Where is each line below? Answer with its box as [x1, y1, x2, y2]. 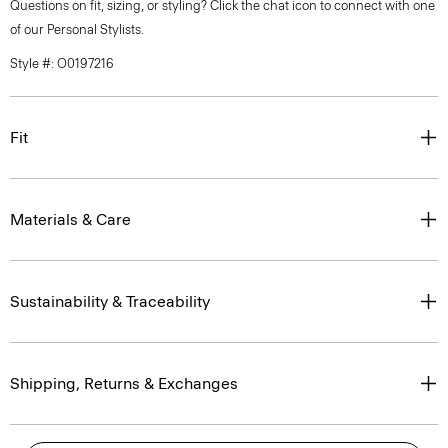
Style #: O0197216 [10, 56, 114, 71]
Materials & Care [10, 210, 131, 229]
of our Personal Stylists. [10, 22, 144, 37]
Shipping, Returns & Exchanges [10, 374, 238, 393]
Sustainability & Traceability [10, 292, 210, 311]
